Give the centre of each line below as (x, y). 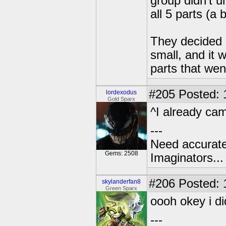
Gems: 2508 (122, 153)
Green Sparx (122, 188)
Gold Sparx (122, 99)
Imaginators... (187, 158)
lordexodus (122, 92)
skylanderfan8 (122, 182)
